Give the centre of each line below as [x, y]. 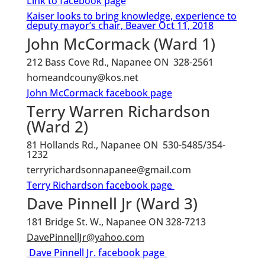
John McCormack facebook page [99, 93]
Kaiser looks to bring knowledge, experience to [131, 16]
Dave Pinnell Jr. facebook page [96, 253]
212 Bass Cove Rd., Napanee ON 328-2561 [120, 62]
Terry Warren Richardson [118, 111]
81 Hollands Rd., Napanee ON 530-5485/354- [126, 145]
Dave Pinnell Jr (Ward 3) [112, 203]
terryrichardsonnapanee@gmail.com [109, 170]
